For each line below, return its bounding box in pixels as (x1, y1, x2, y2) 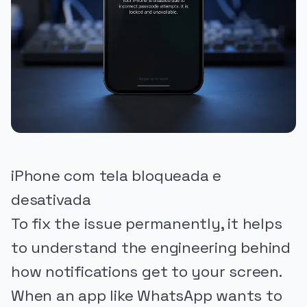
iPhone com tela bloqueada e (11, 165, 221, 186)
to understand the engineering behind (11, 237, 291, 258)
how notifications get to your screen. (11, 261, 282, 282)
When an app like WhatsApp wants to (11, 285, 282, 306)
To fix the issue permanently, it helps (11, 213, 282, 234)
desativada (11, 189, 91, 210)
